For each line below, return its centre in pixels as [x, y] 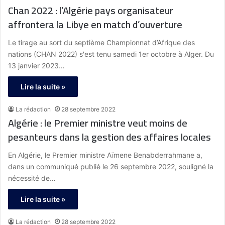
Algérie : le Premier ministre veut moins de [98, 123]
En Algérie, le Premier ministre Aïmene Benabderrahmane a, [105, 155]
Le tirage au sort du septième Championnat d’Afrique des [101, 43]
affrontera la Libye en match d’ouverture [95, 25]
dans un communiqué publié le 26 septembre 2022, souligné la [111, 167]
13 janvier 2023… [36, 66]
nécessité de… [32, 178]
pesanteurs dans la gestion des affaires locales [109, 137]
